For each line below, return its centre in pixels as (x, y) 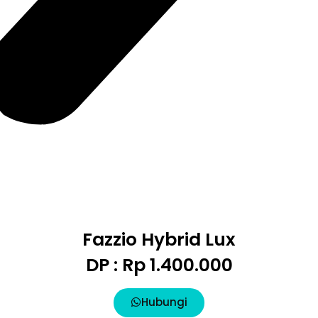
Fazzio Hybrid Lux (159, 240)
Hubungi (164, 302)
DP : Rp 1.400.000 (159, 265)
